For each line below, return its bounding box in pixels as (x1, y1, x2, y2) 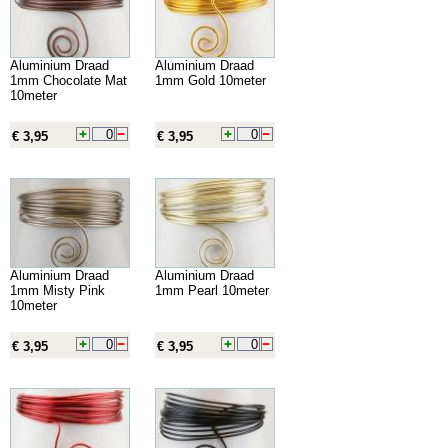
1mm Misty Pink (10, 282, 105, 298)
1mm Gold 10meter (155, 72, 266, 88)
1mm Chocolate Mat (10, 72, 127, 88)
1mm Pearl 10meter (155, 282, 269, 298)
